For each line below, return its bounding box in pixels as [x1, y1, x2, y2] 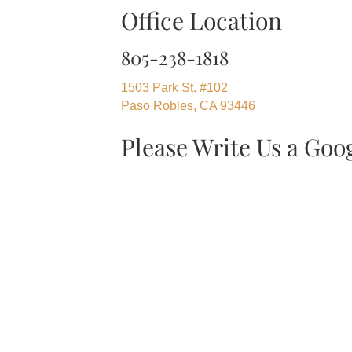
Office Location [121, 4, 283, 36]
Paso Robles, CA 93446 [121, 98, 256, 112]
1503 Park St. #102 [121, 80, 229, 94]
